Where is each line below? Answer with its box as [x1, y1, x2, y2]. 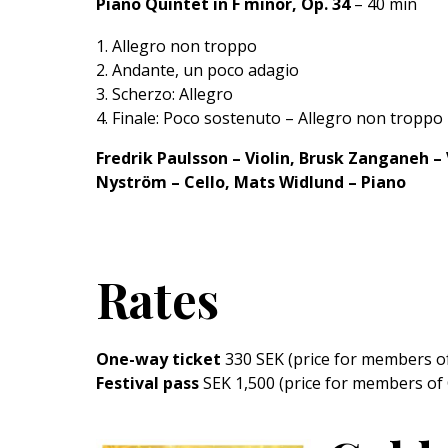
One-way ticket [96, 348, 221, 371]
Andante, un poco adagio [112, 58, 299, 81]
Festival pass [96, 372, 199, 395]
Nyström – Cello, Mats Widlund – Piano [96, 170, 406, 193]
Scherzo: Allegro [112, 82, 233, 105]
